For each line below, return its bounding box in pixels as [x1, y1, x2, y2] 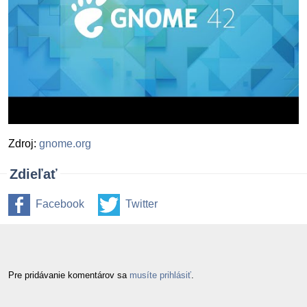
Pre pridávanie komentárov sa [8, 269, 130, 280]
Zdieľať [10, 167, 58, 182]
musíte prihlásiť [130, 269, 191, 280]
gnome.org [39, 138, 91, 149]
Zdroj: [8, 138, 39, 149]
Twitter [125, 198, 158, 210]
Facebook [36, 198, 84, 210]
